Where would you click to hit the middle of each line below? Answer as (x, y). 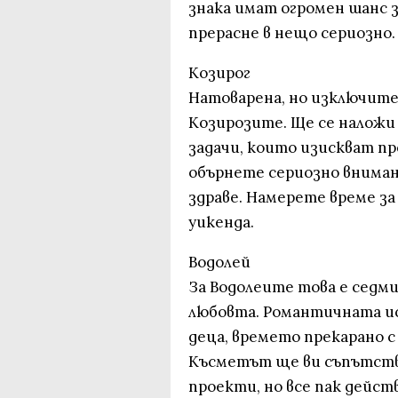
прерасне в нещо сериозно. (292, 33)
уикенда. (221, 222)
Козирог (219, 73)
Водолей (219, 262)
